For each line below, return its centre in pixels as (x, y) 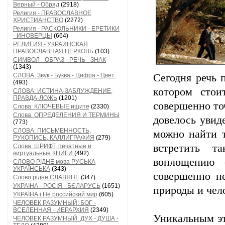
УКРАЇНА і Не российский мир (55, 194)
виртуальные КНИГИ (44, 153)
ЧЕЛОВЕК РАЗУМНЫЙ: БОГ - (54, 203)
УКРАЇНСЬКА (32, 169)
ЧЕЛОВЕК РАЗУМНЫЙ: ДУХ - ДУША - (66, 218)
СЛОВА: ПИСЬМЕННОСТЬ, (52, 131)
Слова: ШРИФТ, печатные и (52, 146)
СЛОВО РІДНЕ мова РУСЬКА (54, 162)
